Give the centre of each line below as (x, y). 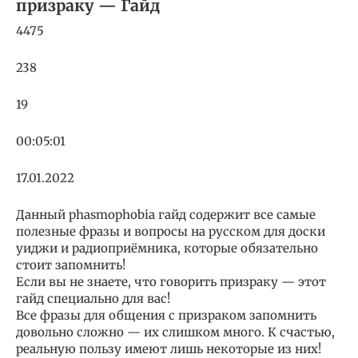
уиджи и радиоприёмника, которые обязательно (167, 249)
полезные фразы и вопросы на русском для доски (171, 232)
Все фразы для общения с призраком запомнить (166, 316)
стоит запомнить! (71, 265)
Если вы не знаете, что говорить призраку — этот (171, 282)
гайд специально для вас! (93, 299)
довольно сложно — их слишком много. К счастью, (175, 332)
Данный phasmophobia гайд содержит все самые (166, 215)
